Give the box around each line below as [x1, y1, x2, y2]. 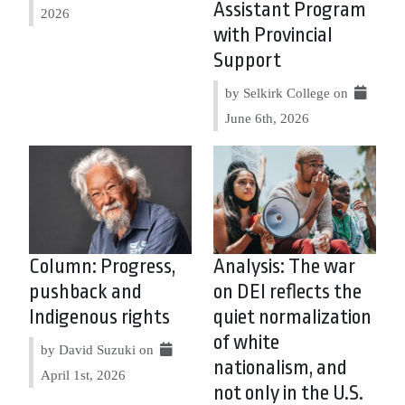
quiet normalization [213, 305, 372, 329]
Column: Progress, [29, 254, 175, 278]
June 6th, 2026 [225, 109, 309, 126]
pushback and [29, 279, 142, 304]
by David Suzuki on [41, 341, 157, 357]
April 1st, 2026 [41, 366, 126, 382]
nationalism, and [213, 355, 347, 380]
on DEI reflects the [213, 279, 362, 304]
